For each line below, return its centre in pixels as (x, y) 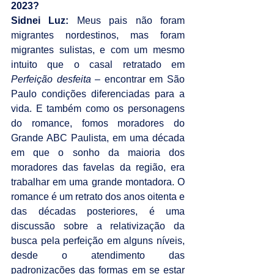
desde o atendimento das (98, 255)
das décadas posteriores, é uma (98, 211)
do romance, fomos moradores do (98, 123)
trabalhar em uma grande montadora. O (98, 182)
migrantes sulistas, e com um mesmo (98, 50)
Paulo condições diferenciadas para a (98, 94)
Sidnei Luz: (40, 20)
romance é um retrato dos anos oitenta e (98, 196)
